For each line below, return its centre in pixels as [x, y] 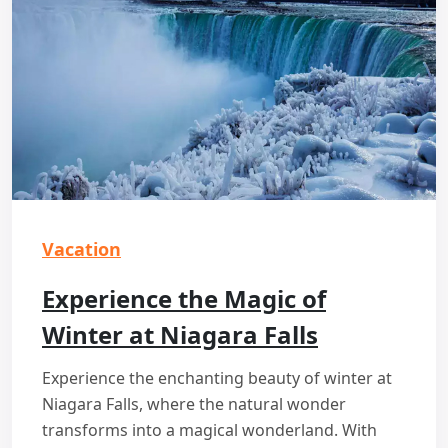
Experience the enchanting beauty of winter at [217, 377]
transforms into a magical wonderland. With [209, 429]
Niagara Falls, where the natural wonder [194, 403]
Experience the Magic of [184, 298]
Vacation [81, 248]
